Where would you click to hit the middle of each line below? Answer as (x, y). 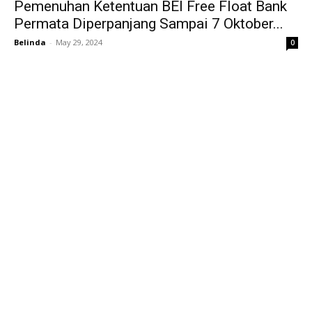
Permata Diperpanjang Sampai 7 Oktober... (149, 24)
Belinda (30, 42)
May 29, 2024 (79, 42)
